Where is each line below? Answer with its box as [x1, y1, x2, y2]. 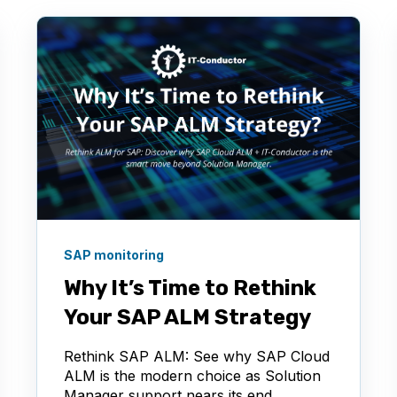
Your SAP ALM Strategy [64, 304, 312, 330]
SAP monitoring [64, 246, 165, 262]
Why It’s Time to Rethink [64, 275, 317, 300]
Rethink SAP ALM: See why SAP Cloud [64, 346, 331, 365]
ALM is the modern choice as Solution [64, 366, 322, 385]
